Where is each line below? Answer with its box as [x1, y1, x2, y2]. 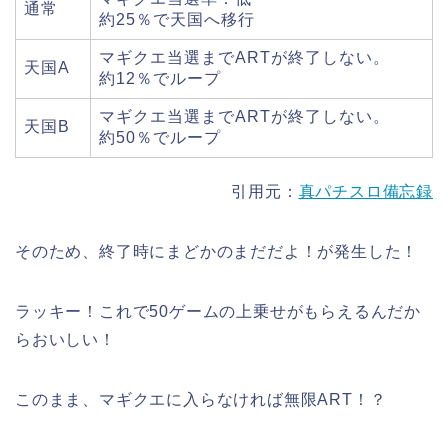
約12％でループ [99, 69, 221, 87]
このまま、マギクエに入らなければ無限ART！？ [15, 390, 387, 408]
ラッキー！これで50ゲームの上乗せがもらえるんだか [15, 302, 421, 320]
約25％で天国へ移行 [99, 10, 255, 28]
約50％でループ [99, 128, 221, 146]
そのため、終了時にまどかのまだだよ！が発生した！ [15, 242, 419, 260]
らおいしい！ [15, 330, 116, 348]
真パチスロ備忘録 [298, 182, 433, 200]
